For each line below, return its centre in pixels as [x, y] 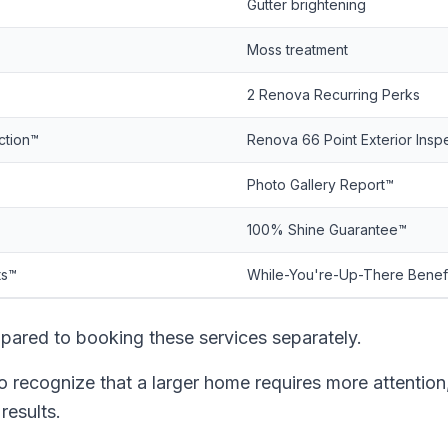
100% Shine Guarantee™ [327, 229]
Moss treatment [297, 49]
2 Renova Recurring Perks [333, 94]
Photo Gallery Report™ [320, 184]
